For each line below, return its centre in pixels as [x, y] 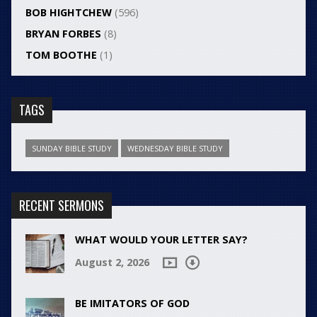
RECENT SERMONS [61, 206]
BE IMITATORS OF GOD [132, 304]
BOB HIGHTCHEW [68, 13]
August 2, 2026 [112, 263]
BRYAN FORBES [63, 34]
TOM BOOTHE [61, 55]
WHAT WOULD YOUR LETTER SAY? [161, 240]
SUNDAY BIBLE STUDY [71, 149]
